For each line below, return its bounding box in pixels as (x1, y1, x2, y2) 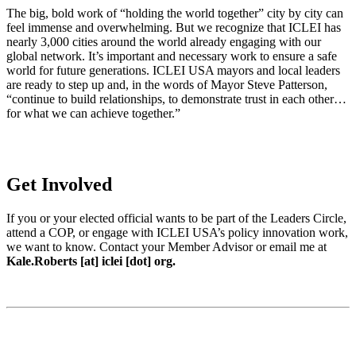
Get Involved (6, 173, 112, 195)
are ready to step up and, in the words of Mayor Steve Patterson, (6, 77, 327, 91)
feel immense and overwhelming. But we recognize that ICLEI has (6, 20, 341, 34)
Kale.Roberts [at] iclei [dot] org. (6, 253, 176, 268)
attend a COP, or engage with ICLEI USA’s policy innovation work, (6, 225, 348, 239)
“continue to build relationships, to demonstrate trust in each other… (6, 91, 346, 106)
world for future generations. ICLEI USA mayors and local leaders (6, 63, 340, 77)
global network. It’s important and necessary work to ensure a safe (6, 48, 337, 63)
